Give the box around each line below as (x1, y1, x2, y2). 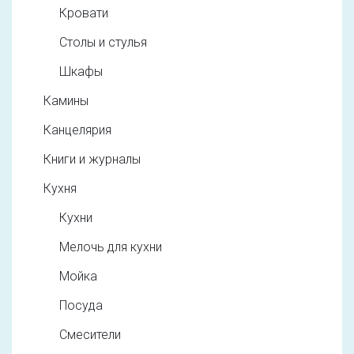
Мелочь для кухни (59, 239, 162, 254)
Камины (43, 92, 88, 108)
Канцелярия (43, 122, 111, 137)
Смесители (59, 326, 121, 342)
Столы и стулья (59, 34, 147, 50)
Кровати (59, 5, 108, 21)
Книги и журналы (43, 151, 141, 167)
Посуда (59, 297, 103, 313)
